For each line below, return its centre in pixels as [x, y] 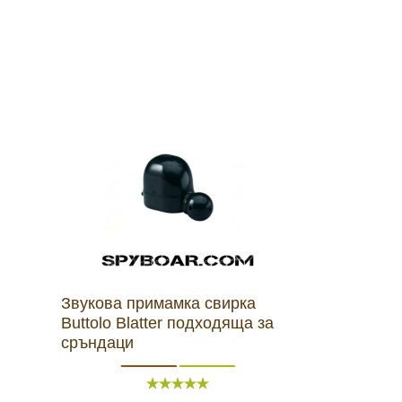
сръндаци [97, 343]
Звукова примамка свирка [158, 304]
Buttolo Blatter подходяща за [167, 323]
